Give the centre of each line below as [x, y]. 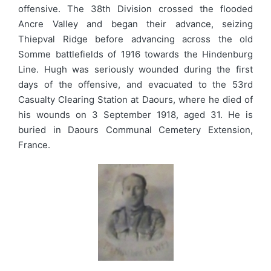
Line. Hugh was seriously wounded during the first [135, 69]
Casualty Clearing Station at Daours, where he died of [135, 100]
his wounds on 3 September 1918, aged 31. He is [135, 115]
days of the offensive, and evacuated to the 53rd [135, 84]
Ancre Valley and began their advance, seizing [135, 24]
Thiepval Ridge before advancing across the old [135, 39]
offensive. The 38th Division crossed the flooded [135, 9]
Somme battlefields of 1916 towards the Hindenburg [135, 54]
